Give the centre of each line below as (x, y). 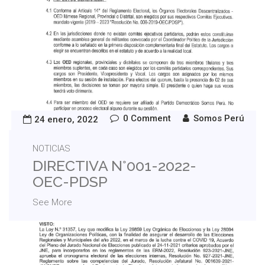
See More (52, 202)
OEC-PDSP (70, 181)
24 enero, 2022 (66, 119)
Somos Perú (219, 118)
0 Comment (147, 118)
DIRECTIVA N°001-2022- (114, 165)
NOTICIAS (51, 148)
